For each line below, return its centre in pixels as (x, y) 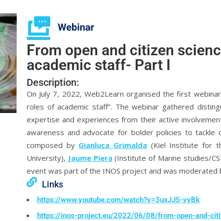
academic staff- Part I (98, 65)
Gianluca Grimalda (113, 145)
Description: (53, 82)
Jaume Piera (90, 158)
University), (47, 158)
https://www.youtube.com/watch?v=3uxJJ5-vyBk (118, 200)
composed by (53, 145)
